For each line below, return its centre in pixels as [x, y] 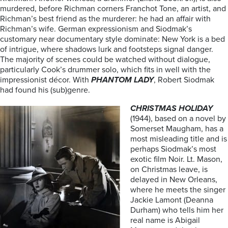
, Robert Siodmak [184, 80]
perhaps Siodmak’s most [173, 149]
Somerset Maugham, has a [177, 129]
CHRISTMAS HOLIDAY [172, 108]
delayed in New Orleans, [174, 180]
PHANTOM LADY [122, 80]
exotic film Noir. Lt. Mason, [176, 159]
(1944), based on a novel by [178, 119]
